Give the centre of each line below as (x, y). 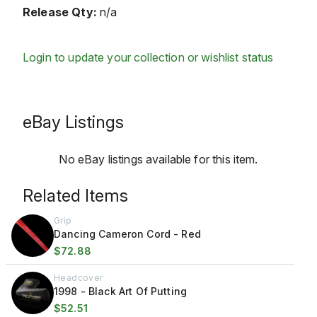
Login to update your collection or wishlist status (148, 57)
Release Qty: (60, 12)
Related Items (75, 196)
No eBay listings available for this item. (158, 159)
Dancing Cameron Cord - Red (127, 234)
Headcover (79, 278)
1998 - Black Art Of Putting (121, 291)
